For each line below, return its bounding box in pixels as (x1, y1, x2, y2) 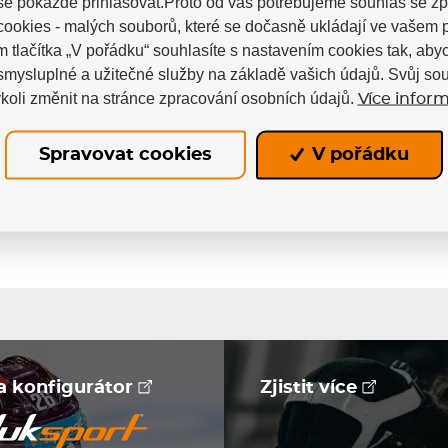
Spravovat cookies (38, 145, 212, 164)
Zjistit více (260, 378, 363, 397)
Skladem (360, 106, 419, 123)
